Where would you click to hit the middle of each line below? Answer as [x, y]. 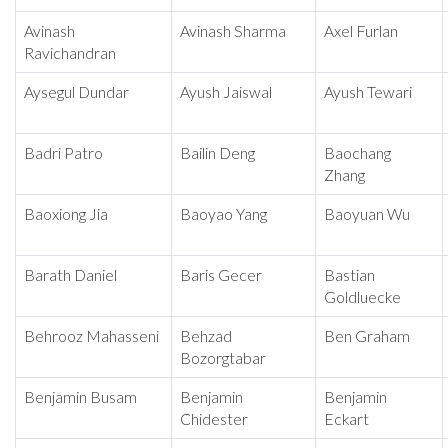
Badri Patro [63, 153]
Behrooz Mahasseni [91, 336]
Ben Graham [367, 336]
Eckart [346, 419]
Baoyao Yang [223, 214]
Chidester [214, 419]
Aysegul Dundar [76, 92]
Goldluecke [362, 297]
